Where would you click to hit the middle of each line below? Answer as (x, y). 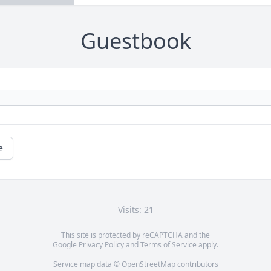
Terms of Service (168, 245)
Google (66, 245)
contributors (197, 264)
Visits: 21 (135, 210)
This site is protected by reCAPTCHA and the (135, 235)
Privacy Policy (101, 245)
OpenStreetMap (148, 264)
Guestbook (135, 41)
